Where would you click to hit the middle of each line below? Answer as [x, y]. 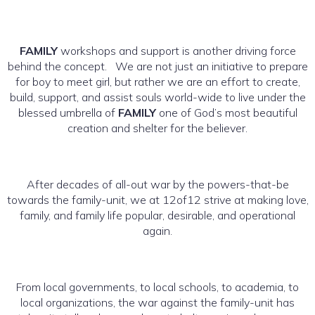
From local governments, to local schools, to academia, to [157, 287]
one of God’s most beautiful [226, 112]
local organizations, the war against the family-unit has [157, 302]
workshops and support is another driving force [176, 50]
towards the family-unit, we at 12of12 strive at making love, [157, 199]
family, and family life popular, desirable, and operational [157, 215]
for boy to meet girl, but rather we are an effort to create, [157, 81]
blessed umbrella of [68, 112]
